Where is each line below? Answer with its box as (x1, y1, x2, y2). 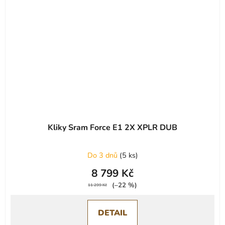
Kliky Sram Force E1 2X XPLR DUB (48, 122, 177, 133)
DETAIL (98, 207, 127, 218)
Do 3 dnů (87, 150, 120, 160)
